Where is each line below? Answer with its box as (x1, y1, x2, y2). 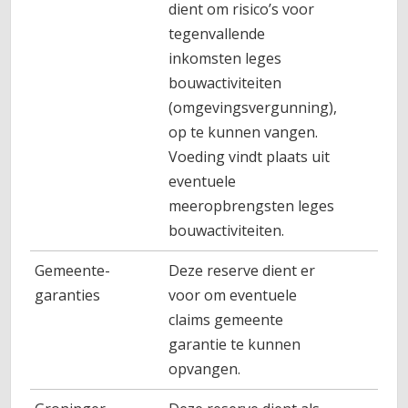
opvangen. (168, 359, 241, 379)
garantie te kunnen (168, 334, 301, 354)
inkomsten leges (168, 48, 282, 68)
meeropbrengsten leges (168, 196, 335, 216)
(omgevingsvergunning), (168, 97, 338, 117)
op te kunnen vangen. (168, 122, 319, 142)
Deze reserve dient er (168, 260, 316, 280)
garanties (35, 285, 101, 305)
